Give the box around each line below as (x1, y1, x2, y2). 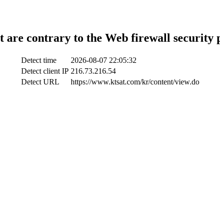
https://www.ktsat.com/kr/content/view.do (70, 77, 199, 86)
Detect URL (21, 77, 59, 86)
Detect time (21, 55, 56, 64)
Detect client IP (21, 66, 69, 75)
